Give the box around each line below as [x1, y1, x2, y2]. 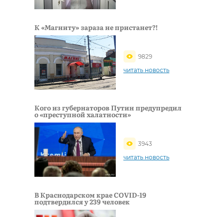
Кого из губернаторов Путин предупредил [34, 102, 182, 112]
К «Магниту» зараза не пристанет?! [34, 22, 158, 32]
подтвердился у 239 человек [34, 197, 130, 206]
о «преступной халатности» [34, 109, 131, 119]
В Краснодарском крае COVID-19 [34, 190, 146, 200]
